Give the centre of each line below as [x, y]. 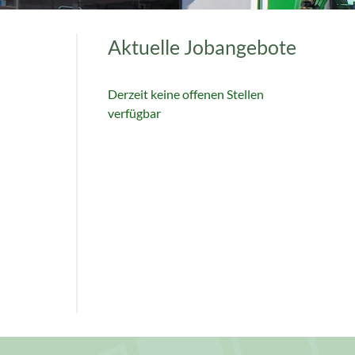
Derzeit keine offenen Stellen [186, 94]
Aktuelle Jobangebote [202, 47]
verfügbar [134, 113]
